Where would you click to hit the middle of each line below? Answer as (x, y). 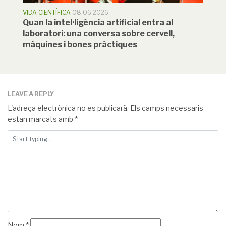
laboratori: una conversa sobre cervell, (99, 34)
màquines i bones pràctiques (80, 45)
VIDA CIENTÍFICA (47, 13)
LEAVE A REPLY (31, 94)
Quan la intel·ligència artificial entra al (98, 23)
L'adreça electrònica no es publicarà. (68, 108)
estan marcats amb (41, 119)
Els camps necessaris (166, 108)
